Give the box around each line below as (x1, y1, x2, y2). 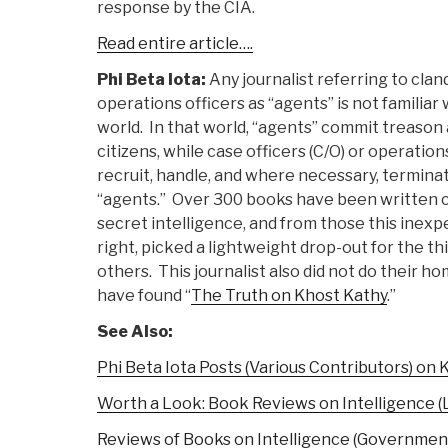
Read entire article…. (97, 34, 253, 54)
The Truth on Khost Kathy (191, 286, 387, 306)
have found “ (97, 286, 191, 306)
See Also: (97, 322, 173, 342)
